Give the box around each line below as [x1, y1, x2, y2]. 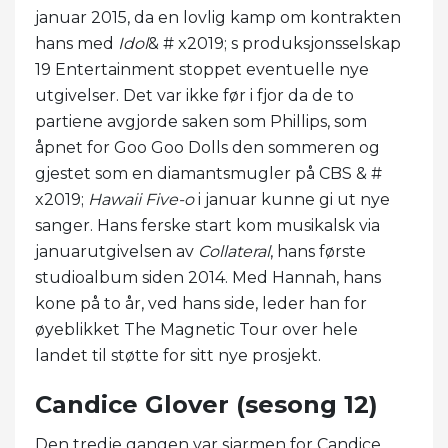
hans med [35, 33, 118, 53]
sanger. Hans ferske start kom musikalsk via [35, 215, 380, 235]
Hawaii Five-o [88, 189, 194, 209]
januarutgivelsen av [35, 241, 198, 261]
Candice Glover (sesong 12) [35, 389, 378, 419]
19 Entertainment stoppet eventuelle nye [35, 59, 369, 79]
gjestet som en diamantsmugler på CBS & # [35, 163, 382, 183]
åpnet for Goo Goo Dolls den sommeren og [35, 137, 380, 157]
